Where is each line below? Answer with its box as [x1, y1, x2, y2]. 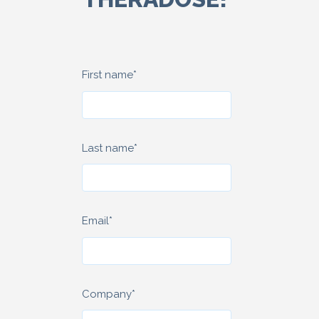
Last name [82, 141, 134, 155]
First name [82, 68, 133, 81]
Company [82, 287, 132, 300]
